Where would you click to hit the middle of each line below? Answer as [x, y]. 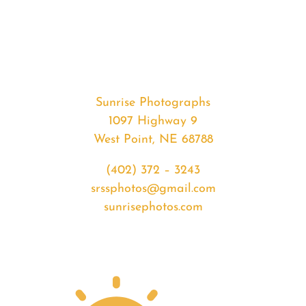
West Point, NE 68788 [153, 140]
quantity [84, 111]
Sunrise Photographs [153, 103]
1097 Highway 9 [153, 122]
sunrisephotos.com [153, 208]
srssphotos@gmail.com [153, 189]
